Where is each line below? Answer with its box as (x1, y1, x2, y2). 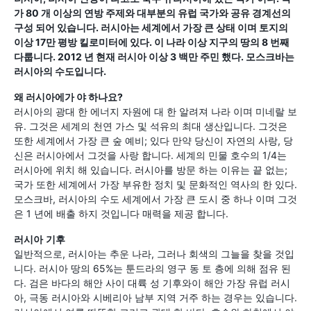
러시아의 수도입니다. (14, 65, 106, 77)
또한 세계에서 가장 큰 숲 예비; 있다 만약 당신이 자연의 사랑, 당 (14, 135, 293, 146)
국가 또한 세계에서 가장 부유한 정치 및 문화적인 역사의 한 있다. (14, 178, 297, 190)
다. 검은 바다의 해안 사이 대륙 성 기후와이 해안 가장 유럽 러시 (14, 277, 290, 289)
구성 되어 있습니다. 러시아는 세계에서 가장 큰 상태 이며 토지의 (14, 22, 288, 33)
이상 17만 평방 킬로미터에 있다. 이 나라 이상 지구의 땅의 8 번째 (14, 36, 289, 48)
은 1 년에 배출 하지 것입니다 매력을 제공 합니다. (14, 208, 228, 219)
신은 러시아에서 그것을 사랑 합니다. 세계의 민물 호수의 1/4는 (14, 149, 287, 161)
